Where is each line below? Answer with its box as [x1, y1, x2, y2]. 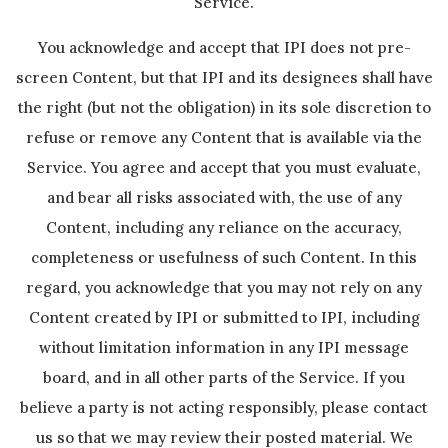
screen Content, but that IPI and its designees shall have [15, 68, 433, 87]
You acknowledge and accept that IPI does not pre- [37, 38, 411, 57]
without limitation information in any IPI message [39, 338, 409, 357]
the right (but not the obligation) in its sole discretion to [17, 98, 431, 117]
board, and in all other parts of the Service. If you [43, 368, 405, 387]
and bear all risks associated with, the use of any [46, 188, 402, 207]
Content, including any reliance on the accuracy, [46, 218, 402, 237]
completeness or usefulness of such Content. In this [31, 248, 417, 267]
